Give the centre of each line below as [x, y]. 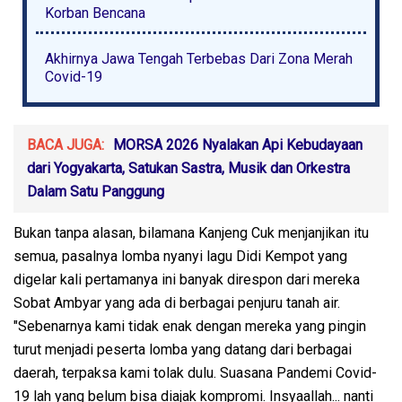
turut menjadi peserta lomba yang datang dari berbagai [183, 349]
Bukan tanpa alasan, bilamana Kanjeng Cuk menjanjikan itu [191, 232]
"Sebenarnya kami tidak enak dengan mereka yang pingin [190, 326]
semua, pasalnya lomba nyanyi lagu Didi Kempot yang [180, 256]
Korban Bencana [95, 13]
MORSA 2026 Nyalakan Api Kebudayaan [238, 144]
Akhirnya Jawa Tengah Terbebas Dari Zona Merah [199, 58]
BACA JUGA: [66, 144]
